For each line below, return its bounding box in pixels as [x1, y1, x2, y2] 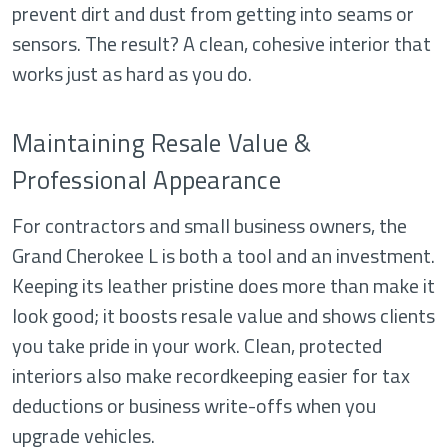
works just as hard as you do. [12, 58, 252, 90]
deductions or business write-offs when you [12, 390, 376, 422]
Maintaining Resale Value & [12, 124, 312, 163]
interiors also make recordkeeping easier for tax [12, 360, 410, 392]
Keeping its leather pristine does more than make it [12, 270, 435, 302]
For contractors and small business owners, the [12, 210, 407, 242]
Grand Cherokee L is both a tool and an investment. [12, 240, 435, 272]
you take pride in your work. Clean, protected [12, 330, 382, 362]
